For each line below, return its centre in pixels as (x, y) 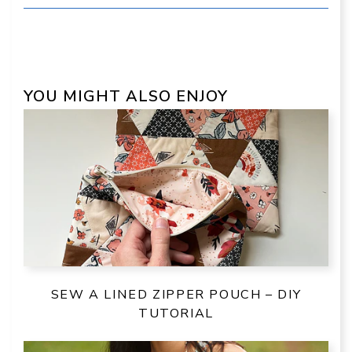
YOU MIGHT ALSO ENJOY (126, 97)
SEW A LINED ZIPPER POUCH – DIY (176, 294)
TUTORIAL (176, 313)
